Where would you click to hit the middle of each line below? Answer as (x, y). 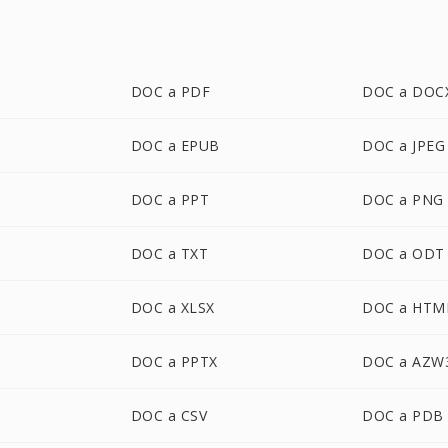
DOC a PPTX (174, 361)
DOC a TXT (169, 253)
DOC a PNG (403, 199)
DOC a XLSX (172, 307)
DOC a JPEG (404, 145)
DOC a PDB (403, 415)
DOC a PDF (170, 91)
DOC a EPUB (175, 145)
